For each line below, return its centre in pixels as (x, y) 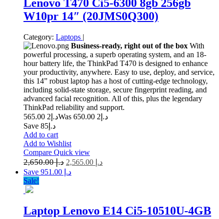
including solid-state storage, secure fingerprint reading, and (115, 89)
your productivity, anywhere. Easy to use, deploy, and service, (119, 72)
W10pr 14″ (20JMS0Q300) (91, 16)
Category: (39, 37)
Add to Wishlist (47, 143)
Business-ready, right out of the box (129, 45)
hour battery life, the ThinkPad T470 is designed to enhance (116, 63)
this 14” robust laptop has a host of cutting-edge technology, (116, 81)
